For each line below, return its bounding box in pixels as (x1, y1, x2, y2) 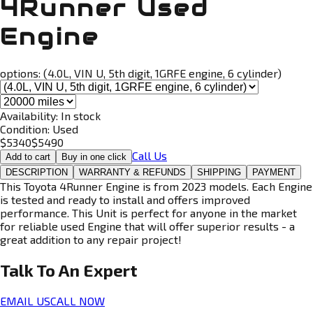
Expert (83, 259, 138, 280)
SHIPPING (197, 166, 241, 177)
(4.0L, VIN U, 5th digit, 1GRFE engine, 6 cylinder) (43, 66, 282, 80)
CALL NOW (50, 293, 105, 307)
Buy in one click (61, 151, 126, 162)
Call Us (132, 148, 167, 162)
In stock (61, 108, 101, 122)
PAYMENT (252, 166, 296, 177)
